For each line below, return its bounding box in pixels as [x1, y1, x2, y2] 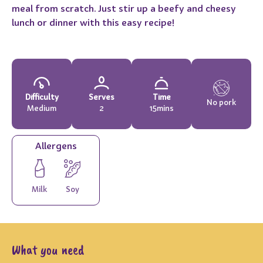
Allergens [35, 139, 77, 151]
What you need [12, 240, 84, 258]
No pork [207, 97, 236, 107]
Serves [89, 92, 114, 102]
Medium [27, 103, 56, 113]
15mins [149, 103, 174, 113]
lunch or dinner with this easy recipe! [12, 16, 174, 28]
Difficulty [25, 92, 59, 102]
